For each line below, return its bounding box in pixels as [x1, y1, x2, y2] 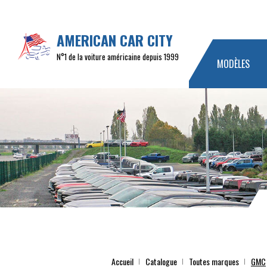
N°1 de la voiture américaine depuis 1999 [57, 51, 179, 63]
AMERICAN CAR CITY [57, 29, 173, 51]
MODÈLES [217, 57, 250, 71]
